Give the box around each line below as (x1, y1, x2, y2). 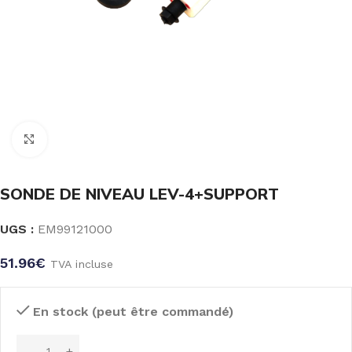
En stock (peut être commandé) (33, 304, 233, 319)
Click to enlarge (46, 133, 137, 146)
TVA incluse (50, 258, 113, 270)
